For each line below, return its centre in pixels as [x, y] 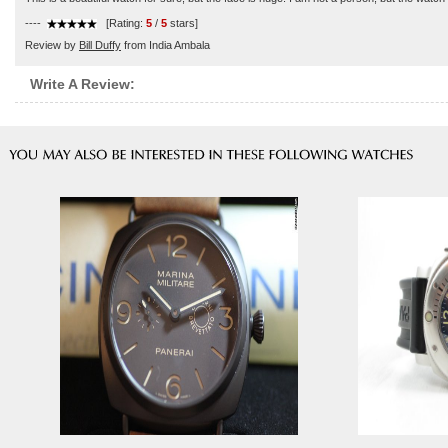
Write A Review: [82, 84]
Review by [52, 45]
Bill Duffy [100, 45]
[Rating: [124, 23]
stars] [182, 23]
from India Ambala [165, 45]
